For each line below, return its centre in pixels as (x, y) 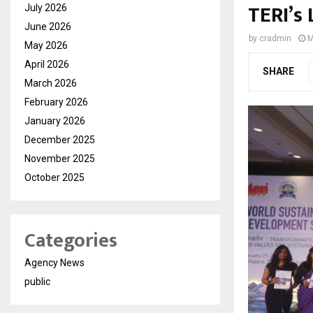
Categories (71, 241)
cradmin (275, 39)
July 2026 (46, 8)
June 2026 (48, 27)
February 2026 (56, 102)
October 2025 (54, 178)
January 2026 (55, 121)
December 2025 (60, 140)
